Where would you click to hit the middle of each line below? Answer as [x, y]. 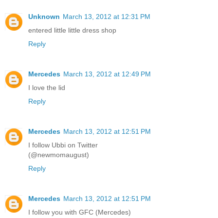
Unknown [44, 16]
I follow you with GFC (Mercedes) [80, 212]
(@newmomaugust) [59, 154]
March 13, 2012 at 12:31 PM [107, 16]
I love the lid [47, 87]
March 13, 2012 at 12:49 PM [107, 74]
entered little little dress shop [72, 30]
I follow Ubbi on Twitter [63, 145]
